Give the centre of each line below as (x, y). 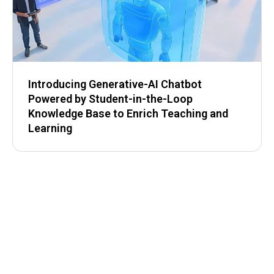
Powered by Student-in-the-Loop (110, 99)
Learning (50, 128)
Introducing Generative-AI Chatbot (115, 84)
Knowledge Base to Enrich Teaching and (128, 114)
